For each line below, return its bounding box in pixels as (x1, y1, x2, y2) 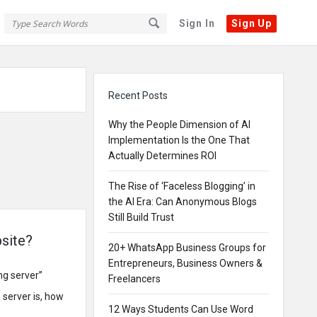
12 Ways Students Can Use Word (108, 304, 253, 315)
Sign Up (231, 18, 272, 29)
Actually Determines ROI (108, 150, 217, 161)
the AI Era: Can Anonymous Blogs (108, 196, 257, 207)
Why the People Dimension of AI (108, 119, 250, 130)
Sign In (178, 18, 215, 29)
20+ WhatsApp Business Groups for (108, 242, 266, 253)
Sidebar (93, 56, 146, 74)
